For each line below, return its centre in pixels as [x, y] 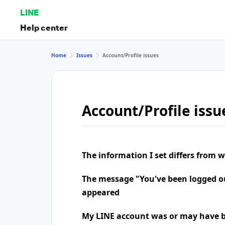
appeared [101, 192]
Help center [44, 27]
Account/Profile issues [131, 55]
